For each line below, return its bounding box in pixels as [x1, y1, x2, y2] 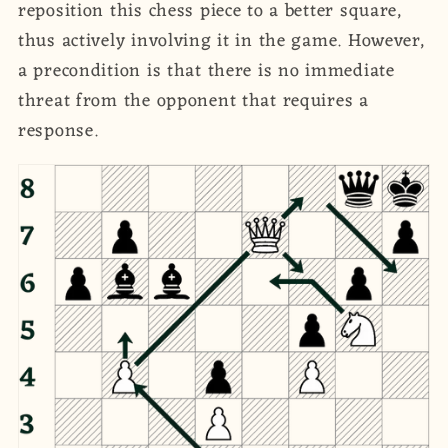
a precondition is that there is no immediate [18, 54, 395, 87]
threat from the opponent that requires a [18, 84, 369, 117]
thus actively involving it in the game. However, [18, 24, 425, 57]
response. [18, 114, 99, 147]
